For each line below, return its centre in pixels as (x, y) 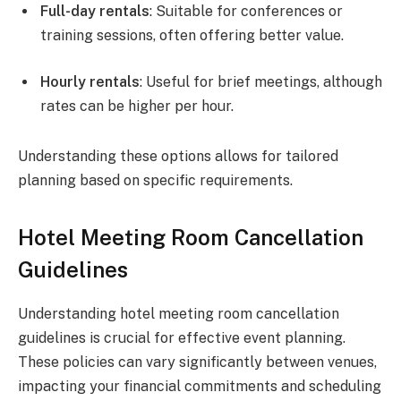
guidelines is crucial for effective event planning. (182, 338)
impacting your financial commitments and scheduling (200, 387)
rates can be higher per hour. (137, 106)
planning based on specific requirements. (155, 180)
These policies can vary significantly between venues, (197, 363)
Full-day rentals (95, 12)
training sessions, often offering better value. (192, 36)
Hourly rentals (90, 81)
